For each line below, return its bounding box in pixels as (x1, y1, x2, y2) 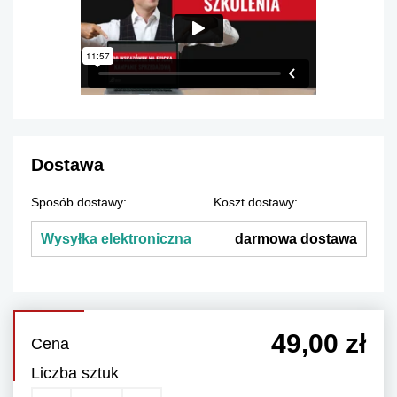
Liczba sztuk (31, 364, 119, 383)
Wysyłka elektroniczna (41, 231, 191, 247)
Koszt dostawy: (214, 195, 298, 210)
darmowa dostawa (235, 231, 357, 247)
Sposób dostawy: (31, 195, 127, 210)
